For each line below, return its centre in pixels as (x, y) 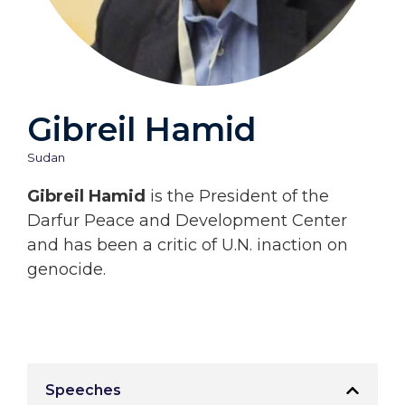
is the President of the (237, 196)
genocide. (66, 269)
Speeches (83, 391)
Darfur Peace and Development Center (187, 221)
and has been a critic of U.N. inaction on (188, 245)
